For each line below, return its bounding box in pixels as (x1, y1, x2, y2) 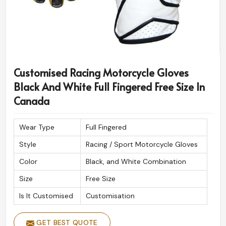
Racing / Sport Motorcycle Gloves (86, 140, 198, 149)
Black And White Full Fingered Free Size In (14, 80, 205, 94)
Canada (14, 94, 49, 108)
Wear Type (19, 123, 54, 132)
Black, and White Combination (86, 157, 186, 166)
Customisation (86, 191, 135, 201)
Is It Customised (19, 191, 73, 201)
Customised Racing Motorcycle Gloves (14, 66, 189, 80)
